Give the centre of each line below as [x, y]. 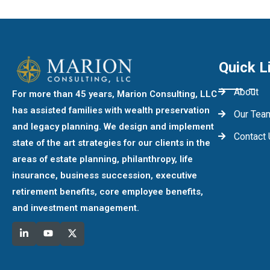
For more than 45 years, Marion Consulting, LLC [114, 94]
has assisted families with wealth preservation [111, 110]
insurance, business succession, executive [104, 175]
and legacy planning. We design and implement [113, 126]
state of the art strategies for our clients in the [111, 143]
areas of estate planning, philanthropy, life [102, 159]
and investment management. [75, 208]
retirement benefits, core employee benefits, [107, 191]
